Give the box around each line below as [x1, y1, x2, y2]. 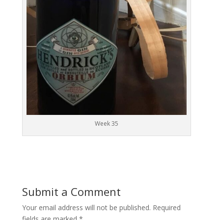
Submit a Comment [22, 184, 121, 199]
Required [152, 202, 181, 212]
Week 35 [94, 119, 118, 128]
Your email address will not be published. [22, 202, 151, 212]
